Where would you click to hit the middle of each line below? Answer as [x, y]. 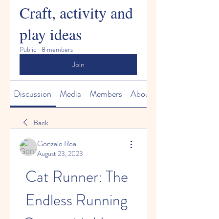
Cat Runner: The [77, 176]
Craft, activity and [76, 12]
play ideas [51, 34]
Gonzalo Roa [57, 143]
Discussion [33, 94]
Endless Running [77, 200]
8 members [57, 49]
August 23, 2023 [60, 153]
